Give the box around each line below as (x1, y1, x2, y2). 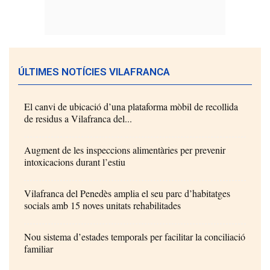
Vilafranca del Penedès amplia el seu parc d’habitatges (24, 187, 230, 200)
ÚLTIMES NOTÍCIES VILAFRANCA (18, 66, 170, 78)
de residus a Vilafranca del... (24, 112, 132, 125)
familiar (24, 242, 53, 256)
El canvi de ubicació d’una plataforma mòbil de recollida (24, 100, 238, 113)
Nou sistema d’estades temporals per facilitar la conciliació (24, 230, 245, 243)
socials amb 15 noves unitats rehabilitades (24, 199, 181, 212)
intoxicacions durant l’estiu (24, 155, 125, 169)
